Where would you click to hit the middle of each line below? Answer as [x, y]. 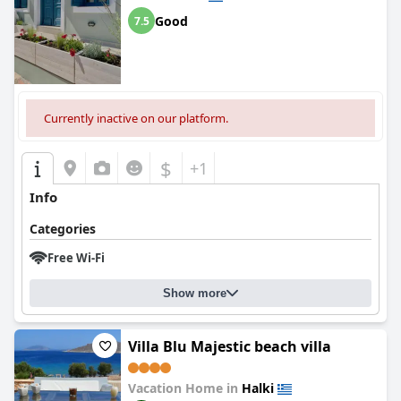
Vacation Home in [185, 388]
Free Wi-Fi [76, 258]
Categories [63, 229]
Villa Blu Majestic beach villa [230, 346]
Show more [195, 293]
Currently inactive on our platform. [136, 118]
